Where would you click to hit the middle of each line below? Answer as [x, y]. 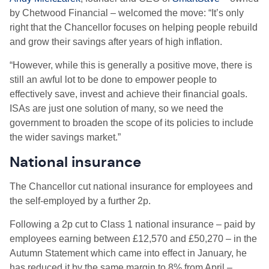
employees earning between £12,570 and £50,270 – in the [133, 239]
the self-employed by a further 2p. [80, 201]
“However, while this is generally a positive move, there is [131, 65]
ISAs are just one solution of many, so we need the [116, 108]
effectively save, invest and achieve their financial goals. [128, 94]
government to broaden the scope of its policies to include [131, 123]
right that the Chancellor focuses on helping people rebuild [134, 27]
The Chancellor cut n [54, 186]
